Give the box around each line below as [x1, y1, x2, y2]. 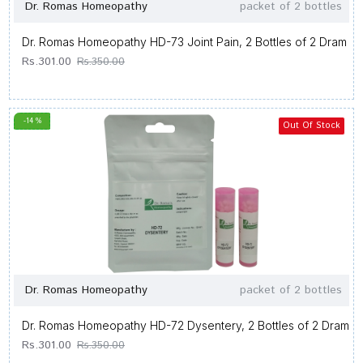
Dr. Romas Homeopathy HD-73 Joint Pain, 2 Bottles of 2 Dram [22, 35, 347, 49]
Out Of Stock [282, 119, 340, 132]
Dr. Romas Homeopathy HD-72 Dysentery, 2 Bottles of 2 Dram [22, 318, 349, 332]
